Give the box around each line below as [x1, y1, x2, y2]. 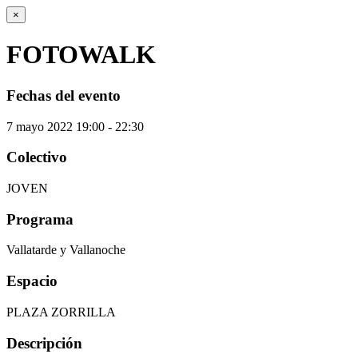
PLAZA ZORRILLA [6, 304, 116, 319]
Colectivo [6, 149, 67, 166]
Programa [6, 210, 74, 228]
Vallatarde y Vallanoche [6, 243, 125, 257]
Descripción [6, 334, 82, 352]
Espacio [6, 272, 58, 290]
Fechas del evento [6, 86, 121, 104]
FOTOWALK [6, 40, 156, 70]
